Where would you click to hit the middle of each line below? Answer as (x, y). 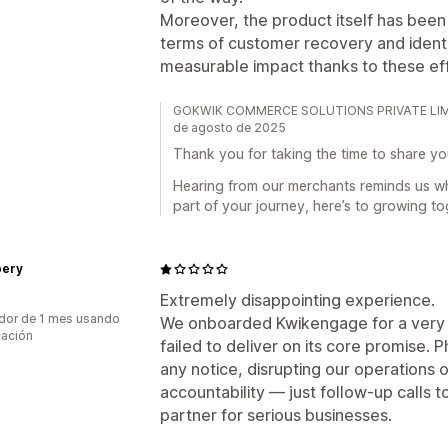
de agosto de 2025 (229, 127)
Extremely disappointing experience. (297, 300)
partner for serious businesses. (276, 415)
